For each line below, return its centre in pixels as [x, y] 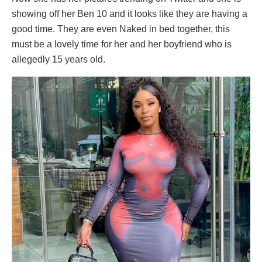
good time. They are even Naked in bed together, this [121, 29]
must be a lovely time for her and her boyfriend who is [122, 44]
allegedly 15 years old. [58, 60]
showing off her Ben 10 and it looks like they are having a [130, 14]
